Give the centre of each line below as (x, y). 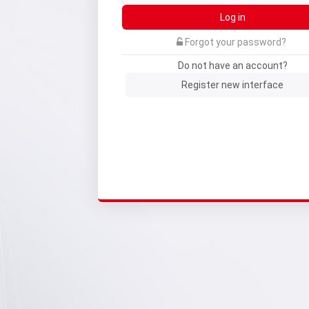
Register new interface (232, 85)
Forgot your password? (235, 42)
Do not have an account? (232, 66)
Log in (232, 18)
